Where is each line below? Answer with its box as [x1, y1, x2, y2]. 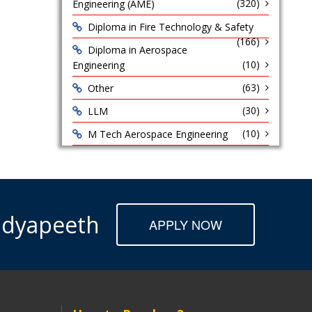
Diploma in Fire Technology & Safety [87, 20, 253, 33]
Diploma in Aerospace [87, 43, 187, 56]
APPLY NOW [149, 215, 222, 233]
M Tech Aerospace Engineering [87, 127, 228, 141]
